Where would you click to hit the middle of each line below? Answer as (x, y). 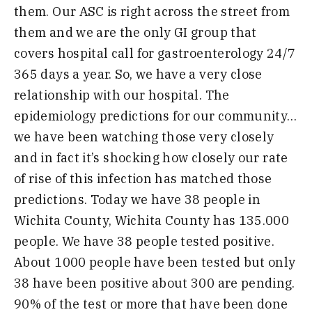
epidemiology (55, 116)
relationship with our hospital (107, 95)
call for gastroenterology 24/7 (203, 54)
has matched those (212, 179)
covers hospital (63, 54)
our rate (262, 158)
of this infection (102, 179)
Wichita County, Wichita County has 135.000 (152, 221)
